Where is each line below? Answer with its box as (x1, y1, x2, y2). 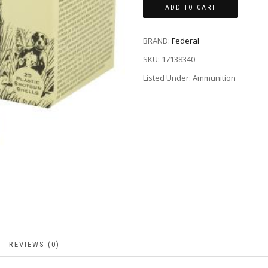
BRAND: (143, 35, 172, 47)
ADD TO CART (165, 4, 216, 12)
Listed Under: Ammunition (143, 72, 236, 83)
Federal (172, 35, 199, 47)
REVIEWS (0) (9, 239, 60, 249)
